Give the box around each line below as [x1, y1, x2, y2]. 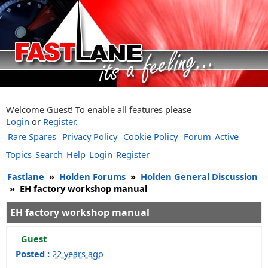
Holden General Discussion [141, 170, 258, 182]
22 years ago [52, 248, 103, 260]
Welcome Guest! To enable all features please [6, 103, 191, 115]
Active [215, 130, 239, 142]
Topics [6, 148, 32, 160]
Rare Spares [8, 130, 56, 142]
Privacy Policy [62, 130, 117, 142]
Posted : [16, 248, 50, 260]
